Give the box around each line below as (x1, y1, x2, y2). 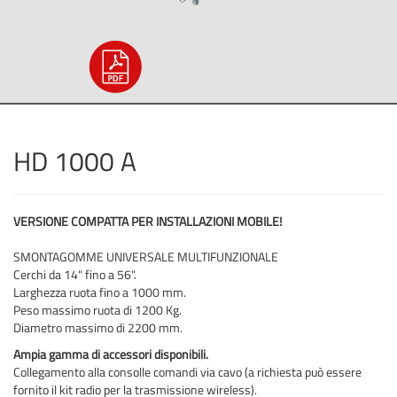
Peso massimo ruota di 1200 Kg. (13, 300, 182, 319)
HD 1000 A (13, 141, 136, 182)
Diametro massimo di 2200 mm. (13, 318, 183, 337)
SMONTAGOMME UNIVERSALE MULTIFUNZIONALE (13, 247, 278, 266)
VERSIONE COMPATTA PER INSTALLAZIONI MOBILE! (13, 212, 282, 230)
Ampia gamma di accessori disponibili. (13, 345, 208, 363)
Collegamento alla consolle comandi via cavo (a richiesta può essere (13, 362, 362, 381)
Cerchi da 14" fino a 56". (13, 265, 136, 284)
